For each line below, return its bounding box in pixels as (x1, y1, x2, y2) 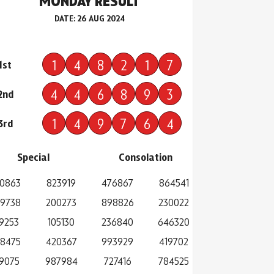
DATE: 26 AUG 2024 (54, 13, 125, 24)
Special (17, 150, 50, 164)
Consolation (119, 150, 172, 164)
